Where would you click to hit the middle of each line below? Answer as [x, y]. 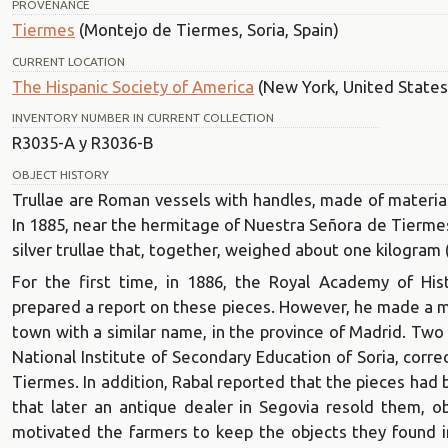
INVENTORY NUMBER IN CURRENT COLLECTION [143, 118]
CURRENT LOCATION [68, 61]
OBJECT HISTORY [60, 175]
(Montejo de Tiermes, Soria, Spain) [207, 29]
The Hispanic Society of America [133, 86]
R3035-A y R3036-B [82, 143]
